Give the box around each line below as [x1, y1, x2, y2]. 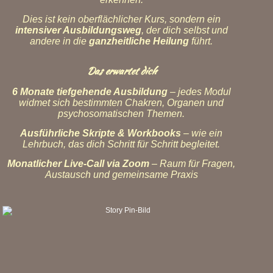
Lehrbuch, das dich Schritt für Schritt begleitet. [23, 139, 220, 149]
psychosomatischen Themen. [58, 108, 185, 119]
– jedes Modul [167, 87, 231, 97]
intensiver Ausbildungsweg [15, 25, 141, 35]
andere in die [30, 36, 89, 46]
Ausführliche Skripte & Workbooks [20, 128, 181, 138]
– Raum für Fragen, [149, 158, 235, 169]
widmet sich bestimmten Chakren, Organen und [19, 97, 224, 108]
